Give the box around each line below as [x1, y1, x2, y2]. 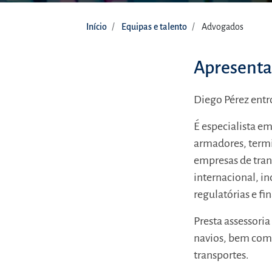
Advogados [202, 22, 243, 32]
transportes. [194, 249, 250, 261]
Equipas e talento [121, 22, 187, 32]
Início [86, 22, 107, 32]
